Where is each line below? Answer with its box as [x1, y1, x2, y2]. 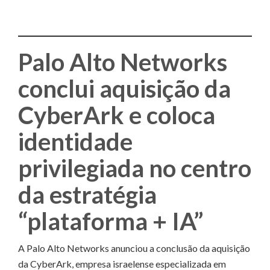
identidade [18, 127, 133, 156]
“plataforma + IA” [18, 206, 203, 236]
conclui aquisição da [18, 74, 231, 103]
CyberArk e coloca [18, 100, 215, 130]
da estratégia [18, 180, 157, 209]
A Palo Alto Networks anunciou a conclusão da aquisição [18, 242, 250, 254]
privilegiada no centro [18, 153, 251, 183]
